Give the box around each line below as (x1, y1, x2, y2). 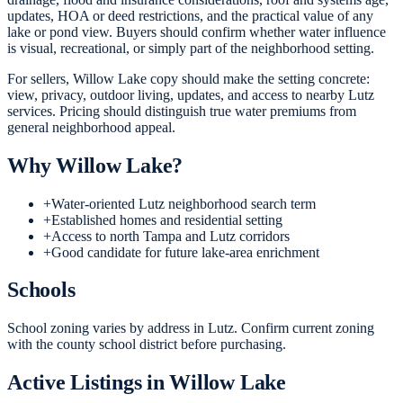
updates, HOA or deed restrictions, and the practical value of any (7, 7, 373, 23)
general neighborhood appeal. (7, 119, 175, 135)
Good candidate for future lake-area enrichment (51, 244, 319, 260)
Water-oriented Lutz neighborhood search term (51, 195, 316, 211)
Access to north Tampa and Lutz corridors (51, 228, 290, 244)
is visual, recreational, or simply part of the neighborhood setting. (7, 40, 374, 56)
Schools (7, 278, 76, 302)
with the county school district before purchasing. (7, 336, 286, 353)
